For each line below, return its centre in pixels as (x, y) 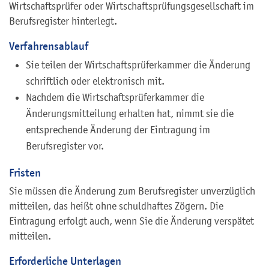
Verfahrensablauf (49, 46)
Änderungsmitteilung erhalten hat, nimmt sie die (130, 113)
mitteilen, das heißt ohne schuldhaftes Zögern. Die (116, 206)
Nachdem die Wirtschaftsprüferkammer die (115, 97)
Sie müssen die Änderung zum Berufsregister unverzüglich (132, 191)
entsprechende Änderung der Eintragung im (118, 129)
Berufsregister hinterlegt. (63, 21)
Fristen (25, 172)
